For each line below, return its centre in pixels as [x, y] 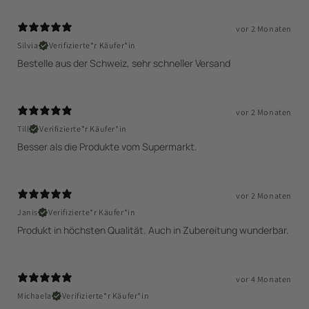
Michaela [34, 296]
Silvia [28, 46]
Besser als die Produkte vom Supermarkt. [107, 147]
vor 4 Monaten [264, 279]
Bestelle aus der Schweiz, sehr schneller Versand [124, 63]
